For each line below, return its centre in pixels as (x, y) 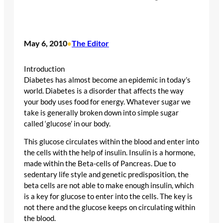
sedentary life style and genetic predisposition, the (106, 175)
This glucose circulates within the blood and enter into (111, 142)
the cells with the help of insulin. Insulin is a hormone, (110, 153)
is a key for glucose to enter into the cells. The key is (108, 197)
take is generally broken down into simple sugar (101, 112)
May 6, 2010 (46, 43)
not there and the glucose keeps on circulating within (110, 208)
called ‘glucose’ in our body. (67, 123)
